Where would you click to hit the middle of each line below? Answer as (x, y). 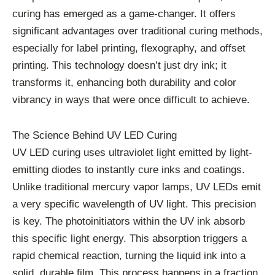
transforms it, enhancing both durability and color (124, 83)
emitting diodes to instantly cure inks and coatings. (129, 170)
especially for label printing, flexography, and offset (129, 48)
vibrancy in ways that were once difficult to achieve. (131, 100)
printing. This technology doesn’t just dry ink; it (119, 66)
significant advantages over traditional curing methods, (137, 31)
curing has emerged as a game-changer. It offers (124, 14)
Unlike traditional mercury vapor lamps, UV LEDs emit (137, 187)
